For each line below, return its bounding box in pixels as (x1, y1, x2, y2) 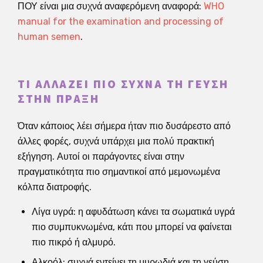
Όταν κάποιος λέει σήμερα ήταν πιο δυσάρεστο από (18, 120, 231, 131)
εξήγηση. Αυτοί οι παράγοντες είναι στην (18, 150, 184, 162)
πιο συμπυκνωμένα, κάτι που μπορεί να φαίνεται (32, 221, 232, 232)
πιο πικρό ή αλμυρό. (32, 236, 116, 248)
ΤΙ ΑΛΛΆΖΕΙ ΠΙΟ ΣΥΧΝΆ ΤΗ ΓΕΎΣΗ (18, 76, 229, 93)
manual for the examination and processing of (18, 15, 224, 27)
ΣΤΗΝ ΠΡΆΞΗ (18, 90, 99, 107)
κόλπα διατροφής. (18, 181, 92, 193)
